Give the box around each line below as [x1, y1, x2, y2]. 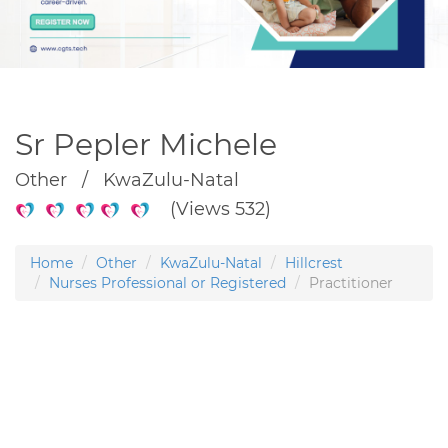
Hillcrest [285, 253, 343, 272]
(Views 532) [150, 197, 271, 220]
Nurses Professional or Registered [49, 273, 286, 292]
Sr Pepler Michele [15, 125, 277, 163]
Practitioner [309, 273, 393, 292]
